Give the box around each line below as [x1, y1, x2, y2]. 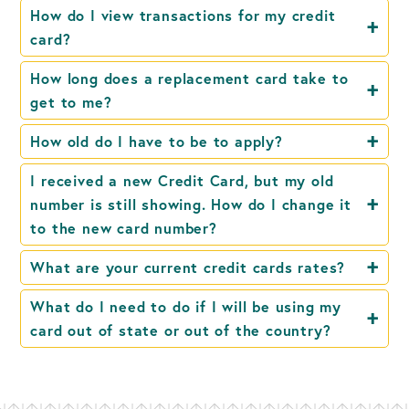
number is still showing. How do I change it [30, 194, 351, 214]
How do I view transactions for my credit [30, 5, 336, 25]
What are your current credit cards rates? [30, 257, 346, 277]
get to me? [30, 91, 112, 111]
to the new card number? [30, 217, 217, 237]
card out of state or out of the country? [30, 320, 331, 340]
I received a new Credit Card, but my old [30, 170, 334, 190]
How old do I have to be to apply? [30, 131, 283, 151]
